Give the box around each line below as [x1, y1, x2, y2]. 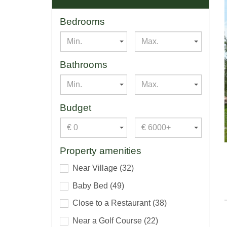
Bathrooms [60, 59, 107, 70]
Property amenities [60, 145, 141, 156]
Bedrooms [60, 16, 105, 27]
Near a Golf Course [72, 216, 144, 225]
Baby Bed [72, 181, 110, 190]
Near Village [72, 163, 120, 172]
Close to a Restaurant [72, 199, 153, 208]
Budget [60, 102, 91, 113]
